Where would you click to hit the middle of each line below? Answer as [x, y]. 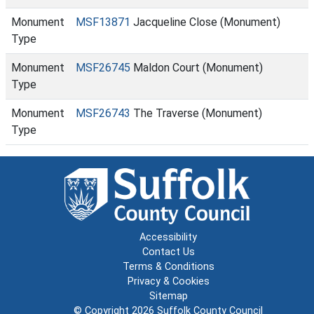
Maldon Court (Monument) [197, 68]
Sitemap [168, 296]
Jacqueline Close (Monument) [205, 22]
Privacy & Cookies [168, 281]
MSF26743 [103, 113]
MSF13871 [103, 22]
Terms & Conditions [168, 267]
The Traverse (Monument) [196, 113]
